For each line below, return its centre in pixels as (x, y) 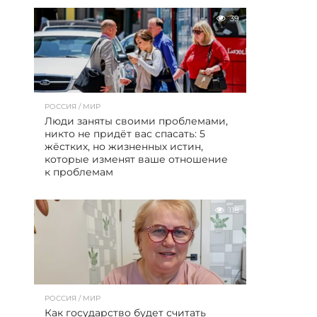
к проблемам (79, 172)
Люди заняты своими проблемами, (136, 121)
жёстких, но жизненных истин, (124, 146)
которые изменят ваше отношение (136, 159)
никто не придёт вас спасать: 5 (125, 134)
